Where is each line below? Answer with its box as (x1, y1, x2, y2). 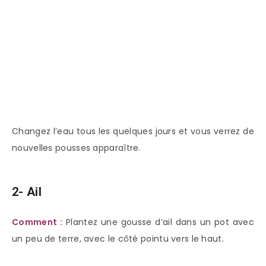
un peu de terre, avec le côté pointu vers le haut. (12, 233, 224, 245)
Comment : (12, 216, 63, 229)
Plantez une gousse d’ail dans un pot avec (66, 216, 254, 229)
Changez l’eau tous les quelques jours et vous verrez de (12, 125, 254, 138)
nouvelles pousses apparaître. (12, 142, 141, 154)
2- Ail (12, 184, 42, 199)
